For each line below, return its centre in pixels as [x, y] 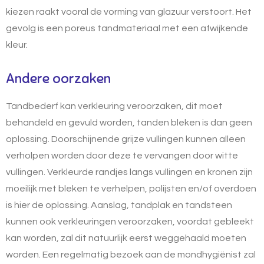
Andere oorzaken [58, 78]
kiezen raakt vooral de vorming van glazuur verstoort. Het [129, 11]
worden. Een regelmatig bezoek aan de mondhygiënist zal [131, 254]
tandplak [150, 205]
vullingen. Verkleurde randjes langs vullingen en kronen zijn [129, 172]
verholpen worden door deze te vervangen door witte [122, 155]
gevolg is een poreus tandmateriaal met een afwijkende [127, 28]
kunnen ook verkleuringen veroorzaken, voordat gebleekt [130, 221]
